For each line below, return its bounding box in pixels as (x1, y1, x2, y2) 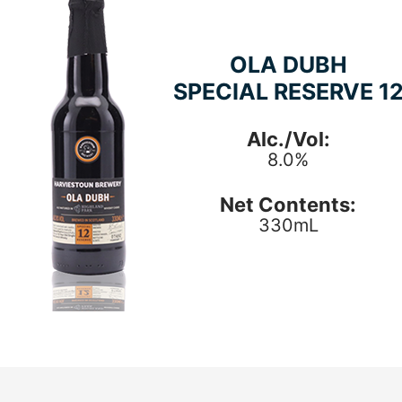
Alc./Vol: (246, 127, 330, 151)
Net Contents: (220, 193, 356, 216)
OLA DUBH (229, 51, 347, 78)
